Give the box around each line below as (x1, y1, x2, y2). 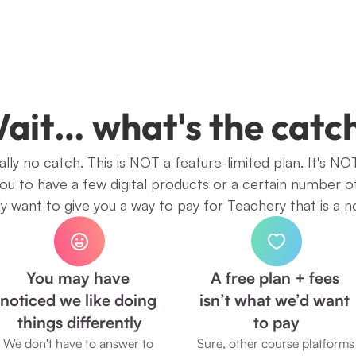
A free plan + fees (210, 268, 339, 288)
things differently (17, 312, 142, 332)
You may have (25, 268, 130, 288)
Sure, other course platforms (197, 335, 354, 351)
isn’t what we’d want (199, 290, 350, 310)
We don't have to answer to (2, 335, 153, 351)
